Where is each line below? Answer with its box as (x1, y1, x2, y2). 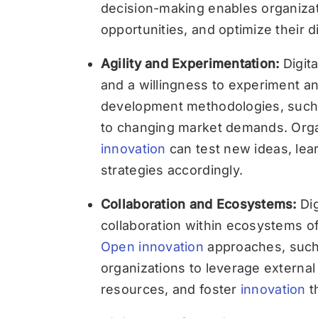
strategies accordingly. (100, 163, 243, 177)
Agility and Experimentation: (100, 56, 280, 71)
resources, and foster (100, 282, 241, 297)
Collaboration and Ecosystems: (100, 197, 297, 212)
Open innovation (100, 239, 204, 254)
